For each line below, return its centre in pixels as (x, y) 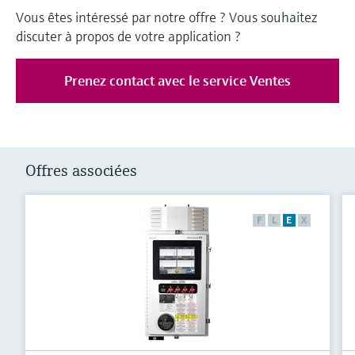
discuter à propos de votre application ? (128, 36)
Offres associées (81, 171)
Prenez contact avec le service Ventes (177, 81)
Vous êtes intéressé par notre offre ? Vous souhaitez (167, 17)
